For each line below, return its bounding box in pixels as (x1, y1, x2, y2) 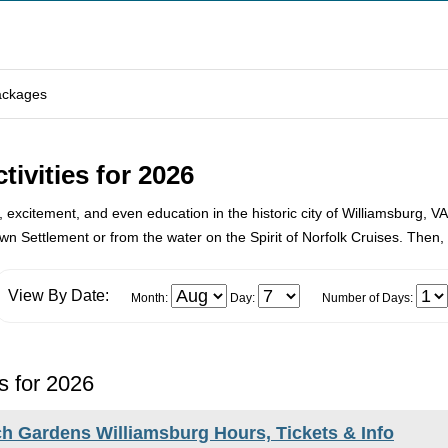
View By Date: (7, 287, 109, 304)
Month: (130, 291, 171, 305)
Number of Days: (321, 291, 416, 305)
